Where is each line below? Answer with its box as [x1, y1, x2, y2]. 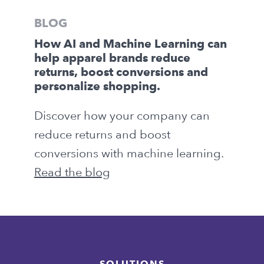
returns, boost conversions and [34, 67, 208, 80]
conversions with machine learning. [34, 146, 223, 161]
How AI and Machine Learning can [34, 39, 227, 51]
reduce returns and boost [34, 127, 170, 142]
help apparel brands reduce [34, 53, 190, 65]
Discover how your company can [34, 108, 210, 123]
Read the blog [34, 165, 110, 180]
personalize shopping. [34, 81, 160, 94]
